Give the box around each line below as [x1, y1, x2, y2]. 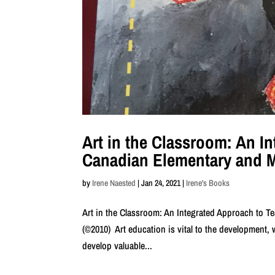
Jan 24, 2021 [141, 177, 181, 188]
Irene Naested [92, 177, 136, 188]
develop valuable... [82, 238, 153, 252]
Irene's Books [186, 177, 230, 188]
